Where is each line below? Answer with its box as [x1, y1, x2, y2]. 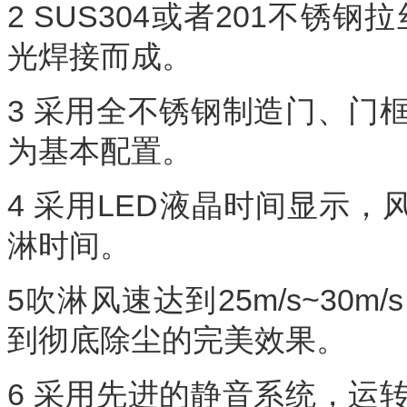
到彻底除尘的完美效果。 [7, 323, 347, 358]
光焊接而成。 [7, 39, 193, 74]
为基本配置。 [7, 134, 193, 169]
